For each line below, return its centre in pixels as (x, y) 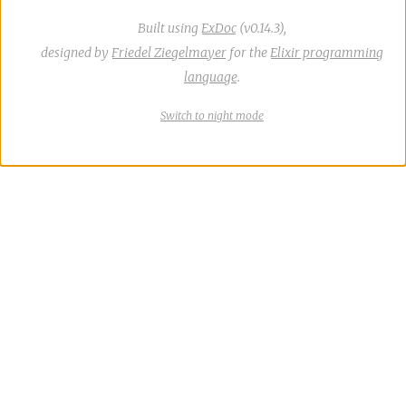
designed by (76, 53)
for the (248, 53)
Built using (169, 28)
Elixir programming (327, 53)
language (211, 77)
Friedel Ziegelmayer (169, 53)
